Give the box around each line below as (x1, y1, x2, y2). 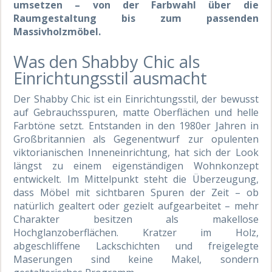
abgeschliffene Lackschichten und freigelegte (13, 239, 259, 253)
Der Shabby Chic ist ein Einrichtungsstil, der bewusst (13, 92, 259, 106)
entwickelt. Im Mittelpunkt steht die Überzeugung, (13, 172, 259, 186)
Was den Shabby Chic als (13, 50, 200, 73)
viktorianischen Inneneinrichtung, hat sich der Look (13, 146, 259, 160)
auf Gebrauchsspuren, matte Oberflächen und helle (13, 106, 259, 120)
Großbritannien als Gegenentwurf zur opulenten (13, 132, 259, 146)
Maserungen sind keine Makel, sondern (13, 253, 259, 267)
